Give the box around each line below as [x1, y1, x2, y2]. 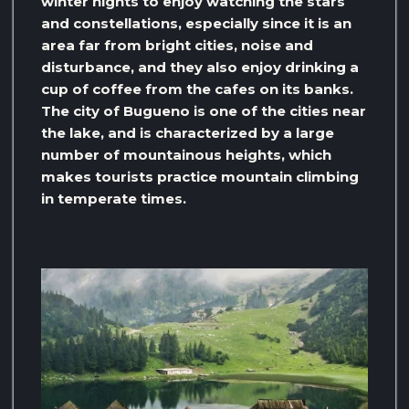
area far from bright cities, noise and [41, 36, 313, 54]
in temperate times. [41, 189, 186, 207]
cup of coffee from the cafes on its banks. [41, 79, 353, 98]
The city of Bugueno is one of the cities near [41, 101, 366, 120]
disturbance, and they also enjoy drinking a [41, 58, 359, 76]
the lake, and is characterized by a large [41, 123, 334, 142]
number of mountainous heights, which [41, 145, 331, 163]
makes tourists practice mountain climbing [41, 167, 359, 185]
